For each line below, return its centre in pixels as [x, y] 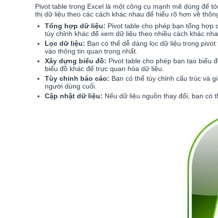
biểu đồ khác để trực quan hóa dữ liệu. [104, 69]
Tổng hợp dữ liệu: [75, 26]
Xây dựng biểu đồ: [76, 61]
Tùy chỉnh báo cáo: [77, 78]
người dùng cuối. [71, 86]
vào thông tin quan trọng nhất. [91, 51]
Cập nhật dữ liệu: [74, 96]
